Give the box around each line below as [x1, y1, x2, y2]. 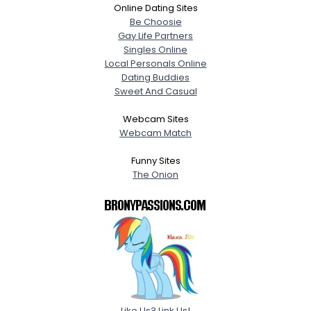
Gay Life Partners [118, 29, 193, 42]
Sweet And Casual [114, 85, 197, 98]
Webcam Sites [122, 112, 189, 126]
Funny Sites [131, 154, 180, 167]
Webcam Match [119, 126, 192, 140]
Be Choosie [129, 15, 182, 28]
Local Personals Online [104, 57, 207, 70]
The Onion [133, 168, 178, 181]
